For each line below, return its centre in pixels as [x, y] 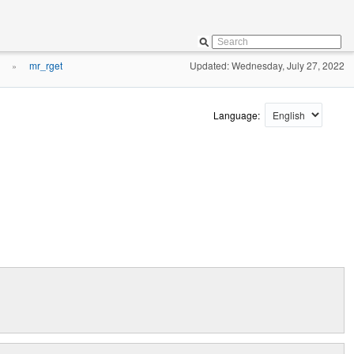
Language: [238, 115]
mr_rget [46, 65]
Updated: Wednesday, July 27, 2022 [267, 65]
